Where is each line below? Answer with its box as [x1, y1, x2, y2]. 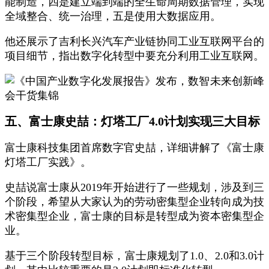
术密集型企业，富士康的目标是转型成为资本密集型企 [5, 210, 264, 222]
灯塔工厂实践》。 [5, 156, 91, 168]
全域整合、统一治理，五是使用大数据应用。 [5, 10, 221, 22]
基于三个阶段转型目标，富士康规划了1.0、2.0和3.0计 [5, 250, 264, 262]
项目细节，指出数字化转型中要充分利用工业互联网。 [5, 50, 264, 62]
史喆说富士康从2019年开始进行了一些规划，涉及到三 [5, 181, 264, 193]
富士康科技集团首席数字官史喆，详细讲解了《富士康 [5, 142, 264, 154]
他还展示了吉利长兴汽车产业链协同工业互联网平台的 [5, 35, 264, 47]
